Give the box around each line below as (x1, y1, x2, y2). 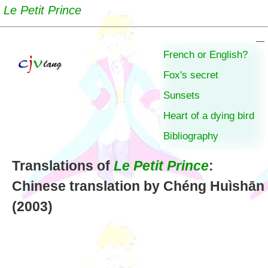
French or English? (163, 49, 248, 60)
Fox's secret (163, 69, 218, 81)
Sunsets (163, 90, 200, 101)
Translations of (12, 158, 114, 174)
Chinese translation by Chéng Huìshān (12, 178, 264, 194)
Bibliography (163, 130, 218, 142)
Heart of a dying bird (163, 110, 254, 121)
